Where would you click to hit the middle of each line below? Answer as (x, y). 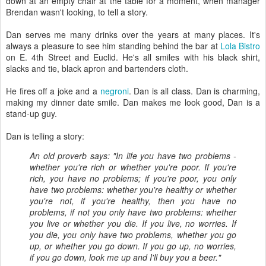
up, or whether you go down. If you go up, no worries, (133, 246)
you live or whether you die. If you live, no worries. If (133, 223)
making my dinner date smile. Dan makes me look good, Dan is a (133, 102)
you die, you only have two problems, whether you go (133, 235)
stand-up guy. (31, 113)
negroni (114, 91)
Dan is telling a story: (45, 136)
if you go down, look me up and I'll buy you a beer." (125, 257)
